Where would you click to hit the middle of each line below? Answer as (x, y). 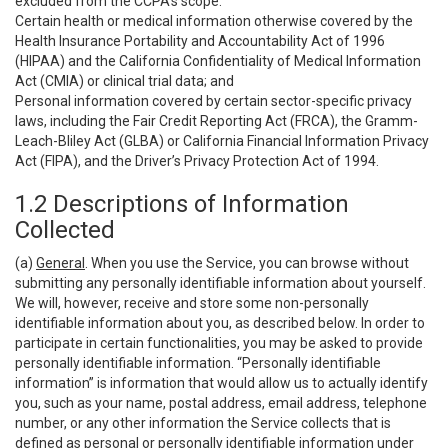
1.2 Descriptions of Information (182, 204)
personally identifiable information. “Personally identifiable (198, 363)
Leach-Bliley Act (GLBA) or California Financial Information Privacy (222, 141)
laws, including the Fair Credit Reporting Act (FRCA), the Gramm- (216, 121)
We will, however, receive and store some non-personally (192, 303)
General (60, 263)
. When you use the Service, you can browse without (247, 263)
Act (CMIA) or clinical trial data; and (124, 81)
